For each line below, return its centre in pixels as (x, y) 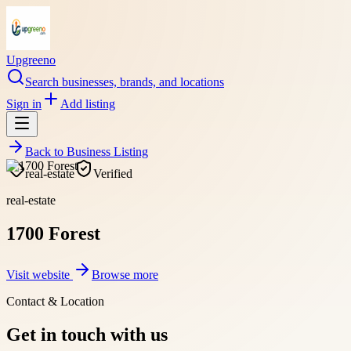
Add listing (88, 104)
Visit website (40, 274)
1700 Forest (53, 233)
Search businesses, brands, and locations (125, 82)
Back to (46, 152)
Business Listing (107, 152)
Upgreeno (31, 60)
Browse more (125, 274)
